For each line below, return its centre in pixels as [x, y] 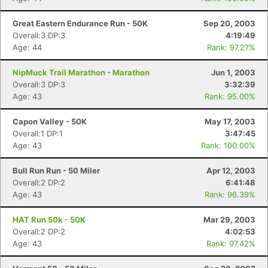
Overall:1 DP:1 [38, 133]
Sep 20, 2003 [229, 23]
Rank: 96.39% [230, 194]
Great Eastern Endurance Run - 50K [80, 23]
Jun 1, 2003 [233, 72]
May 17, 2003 [230, 121]
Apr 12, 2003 [231, 170]
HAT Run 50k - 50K [49, 220]
